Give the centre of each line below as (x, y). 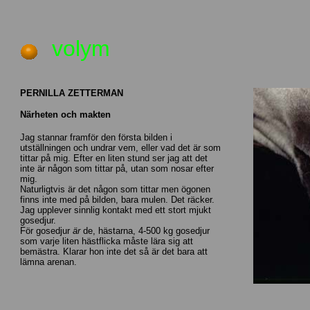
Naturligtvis (43, 189)
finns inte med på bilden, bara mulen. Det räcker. (117, 200)
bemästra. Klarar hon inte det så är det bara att (114, 252)
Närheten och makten (65, 115)
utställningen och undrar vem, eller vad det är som (120, 148)
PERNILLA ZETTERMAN (72, 93)
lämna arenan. (48, 262)
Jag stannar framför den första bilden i (96, 137)
